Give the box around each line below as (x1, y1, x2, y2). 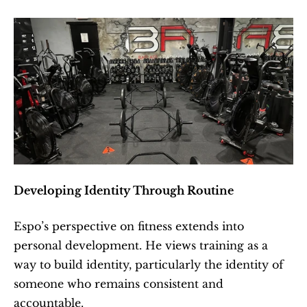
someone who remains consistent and (14, 276, 223, 291)
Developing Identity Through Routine (14, 183, 234, 197)
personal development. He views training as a (14, 238, 268, 252)
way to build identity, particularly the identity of (14, 257, 284, 271)
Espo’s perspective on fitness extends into (14, 219, 244, 233)
